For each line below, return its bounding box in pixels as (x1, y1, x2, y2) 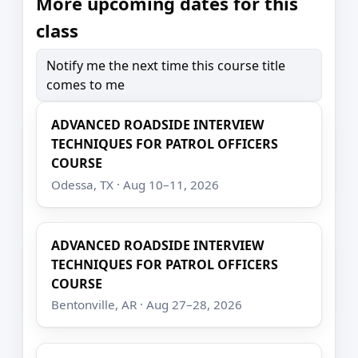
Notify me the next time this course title (46, 57, 285, 75)
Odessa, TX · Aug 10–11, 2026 (51, 176, 220, 193)
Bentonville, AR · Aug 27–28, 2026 (51, 296, 243, 313)
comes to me (46, 76, 125, 94)
